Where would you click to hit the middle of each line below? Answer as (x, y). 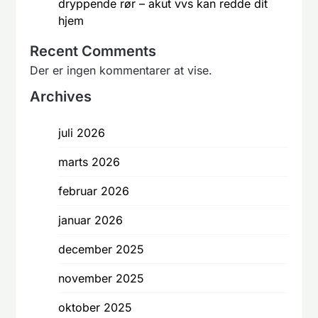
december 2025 (102, 249)
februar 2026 (94, 191)
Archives (61, 96)
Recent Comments (93, 51)
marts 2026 (89, 161)
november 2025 (102, 278)
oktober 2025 (95, 307)
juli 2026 (82, 132)
